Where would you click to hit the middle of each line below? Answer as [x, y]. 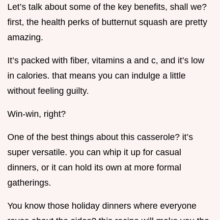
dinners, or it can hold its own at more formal [94, 168]
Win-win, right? [37, 114]
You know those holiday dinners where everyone [102, 206]
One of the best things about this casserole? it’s [100, 137]
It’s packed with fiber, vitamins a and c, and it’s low [106, 61]
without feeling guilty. [48, 91]
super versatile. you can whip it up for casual [94, 152]
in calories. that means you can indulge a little [96, 76]
